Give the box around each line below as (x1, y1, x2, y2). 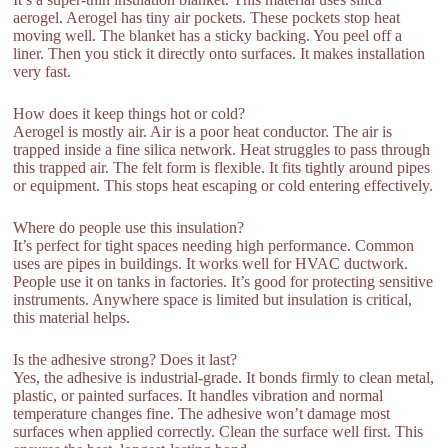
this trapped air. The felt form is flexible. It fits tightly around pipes (13, 158, 431, 176)
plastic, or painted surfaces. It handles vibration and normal (13, 386, 384, 404)
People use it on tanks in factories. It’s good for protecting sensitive (13, 272, 434, 290)
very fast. (13, 62, 72, 80)
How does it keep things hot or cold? (13, 104, 246, 122)
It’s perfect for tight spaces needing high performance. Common (13, 236, 415, 254)
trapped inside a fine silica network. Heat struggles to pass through (13, 140, 431, 158)
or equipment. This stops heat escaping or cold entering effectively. (13, 176, 434, 194)
